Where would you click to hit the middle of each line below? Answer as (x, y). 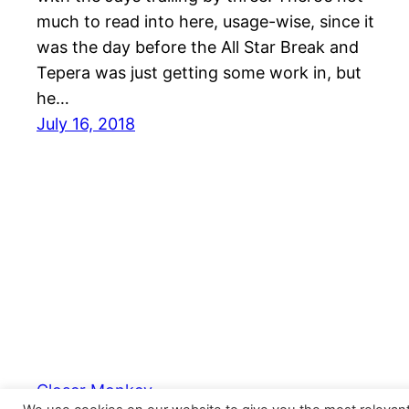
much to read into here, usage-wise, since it (205, 22)
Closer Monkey (94, 390)
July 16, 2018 (86, 124)
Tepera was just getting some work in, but (199, 73)
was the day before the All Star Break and (198, 47)
